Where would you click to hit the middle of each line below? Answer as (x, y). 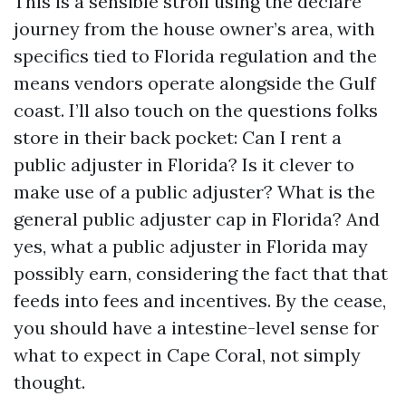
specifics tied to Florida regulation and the (195, 56)
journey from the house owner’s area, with (194, 29)
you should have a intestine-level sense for (196, 328)
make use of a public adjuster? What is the (194, 192)
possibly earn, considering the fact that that (201, 273)
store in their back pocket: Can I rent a (178, 137)
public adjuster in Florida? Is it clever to (184, 164)
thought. (49, 382)
